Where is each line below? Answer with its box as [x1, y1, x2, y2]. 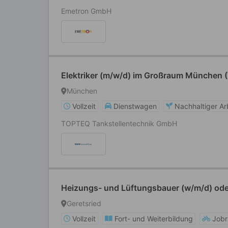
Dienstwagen [113, 102, 157, 110]
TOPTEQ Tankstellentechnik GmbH [61, 119, 177, 128]
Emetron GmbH [61, 7, 111, 15]
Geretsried [67, 199, 101, 208]
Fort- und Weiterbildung [115, 214, 193, 223]
